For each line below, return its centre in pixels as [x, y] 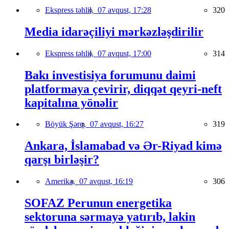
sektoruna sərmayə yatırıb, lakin [110, 217]
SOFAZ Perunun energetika [98, 203]
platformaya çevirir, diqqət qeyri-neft [123, 89]
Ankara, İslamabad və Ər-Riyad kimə [123, 146]
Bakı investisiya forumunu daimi [110, 75]
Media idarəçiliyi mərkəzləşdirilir [114, 31]
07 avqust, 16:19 [106, 181]
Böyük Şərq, [67, 124]
